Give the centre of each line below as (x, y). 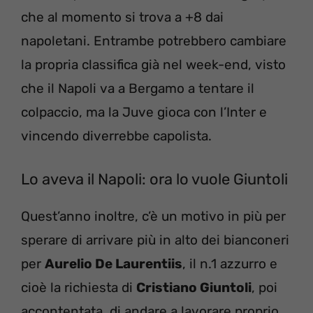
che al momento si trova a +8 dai (122, 17)
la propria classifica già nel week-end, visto (153, 64)
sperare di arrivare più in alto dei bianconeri (155, 240)
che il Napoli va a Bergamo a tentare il (138, 88)
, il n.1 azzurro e (230, 264)
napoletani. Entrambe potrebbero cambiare (154, 41)
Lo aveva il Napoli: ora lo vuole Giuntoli (154, 180)
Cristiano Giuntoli (194, 288)
